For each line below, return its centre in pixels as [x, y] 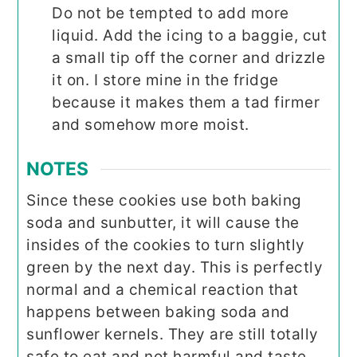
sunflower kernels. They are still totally [173, 335]
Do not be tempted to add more [171, 13]
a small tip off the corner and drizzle [189, 57]
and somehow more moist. [151, 124]
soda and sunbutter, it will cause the [163, 223]
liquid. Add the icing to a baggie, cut [190, 35]
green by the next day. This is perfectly [175, 268]
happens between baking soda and [158, 312]
